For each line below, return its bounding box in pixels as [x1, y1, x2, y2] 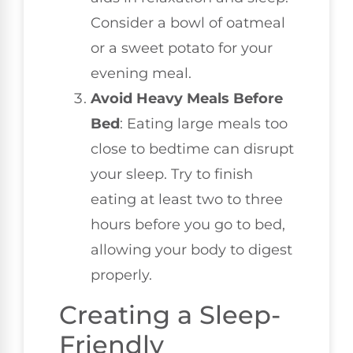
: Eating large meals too [120, 115, 288, 133]
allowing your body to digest [91, 241, 292, 259]
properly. [91, 266, 152, 284]
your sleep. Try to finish [91, 165, 253, 184]
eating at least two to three [91, 191, 283, 209]
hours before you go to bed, [91, 216, 285, 234]
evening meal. [91, 65, 191, 83]
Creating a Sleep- [59, 299, 281, 331]
